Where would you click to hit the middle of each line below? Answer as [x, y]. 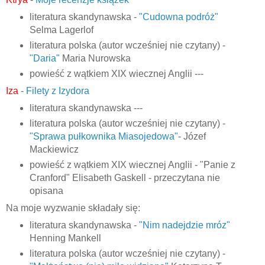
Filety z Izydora [58, 91]
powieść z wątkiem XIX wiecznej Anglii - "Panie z [132, 165]
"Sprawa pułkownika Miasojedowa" [104, 137]
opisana [46, 191]
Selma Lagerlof [61, 30]
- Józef [192, 137]
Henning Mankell [65, 238]
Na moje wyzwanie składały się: [73, 208]
